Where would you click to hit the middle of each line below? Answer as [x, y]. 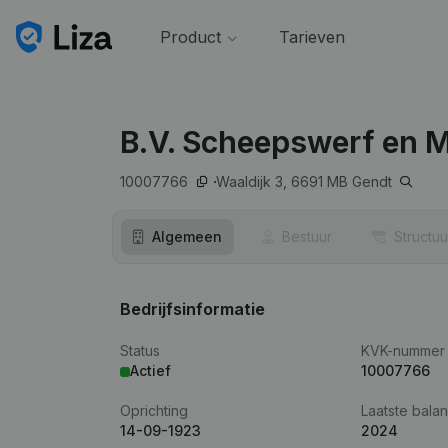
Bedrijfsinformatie [192, 309]
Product [190, 37]
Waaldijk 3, [251, 181]
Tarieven [311, 37]
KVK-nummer [403, 350]
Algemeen [187, 236]
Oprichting [154, 410]
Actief [150, 370]
